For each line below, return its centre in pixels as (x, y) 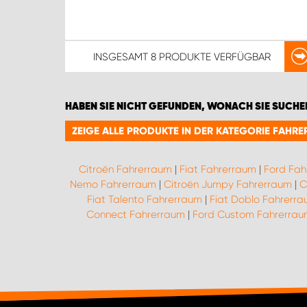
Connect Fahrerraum (136, 214)
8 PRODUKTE (181, 57)
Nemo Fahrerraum (113, 184)
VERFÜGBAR (241, 57)
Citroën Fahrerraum (125, 169)
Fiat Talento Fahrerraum (144, 199)
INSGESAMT (122, 57)
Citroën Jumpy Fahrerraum (228, 184)
